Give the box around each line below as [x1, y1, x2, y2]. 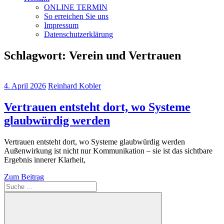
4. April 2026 [4, 81, 46, 90]
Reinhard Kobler [48, 81, 101, 90]
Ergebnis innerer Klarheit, [4, 155, 85, 164]
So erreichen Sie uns [44, 12, 108, 20]
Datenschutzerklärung [44, 30, 113, 38]
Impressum [44, 21, 78, 29]
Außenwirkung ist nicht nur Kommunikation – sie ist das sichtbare [4, 146, 212, 155]
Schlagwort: [4, 48, 69, 62]
